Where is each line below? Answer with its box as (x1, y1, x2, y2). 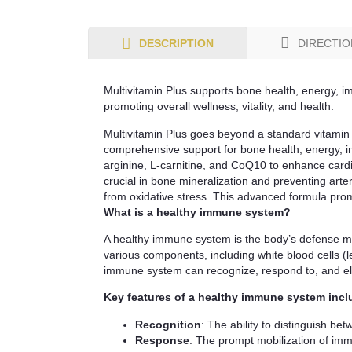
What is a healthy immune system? (104, 205, 291, 218)
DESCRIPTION (139, 37, 214, 50)
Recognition (135, 317, 201, 331)
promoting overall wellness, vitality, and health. (104, 100, 334, 113)
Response (135, 333, 189, 346)
